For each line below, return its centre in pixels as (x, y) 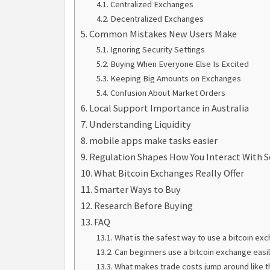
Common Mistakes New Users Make (163, 34)
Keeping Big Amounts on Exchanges (175, 79)
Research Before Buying (144, 206)
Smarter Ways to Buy (138, 190)
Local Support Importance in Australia (169, 108)
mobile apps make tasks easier (154, 141)
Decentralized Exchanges (157, 19)
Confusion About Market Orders (168, 93)
